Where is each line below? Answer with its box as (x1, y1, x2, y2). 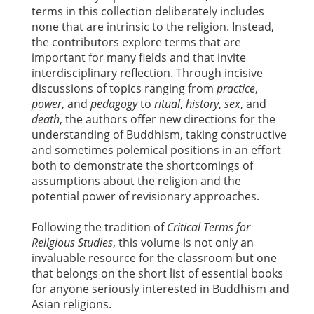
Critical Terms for (167, 219, 250, 235)
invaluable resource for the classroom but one (32, 250, 277, 266)
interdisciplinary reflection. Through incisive (32, 64, 263, 81)
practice (217, 80, 255, 96)
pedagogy (90, 95, 137, 111)
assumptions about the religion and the (32, 172, 241, 189)
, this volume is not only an (113, 234, 254, 250)
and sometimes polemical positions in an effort (32, 142, 281, 158)
